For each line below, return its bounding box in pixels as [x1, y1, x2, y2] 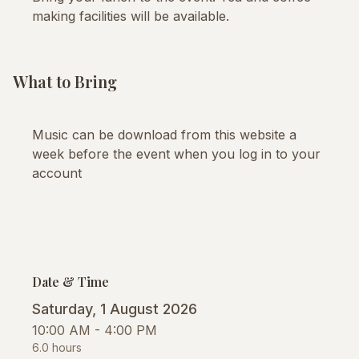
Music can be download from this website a [32, 127, 296, 143]
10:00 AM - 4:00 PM [32, 322, 157, 338]
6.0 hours [32, 341, 82, 354]
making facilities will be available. [32, 8, 229, 24]
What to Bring [13, 71, 117, 92]
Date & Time [32, 273, 109, 290]
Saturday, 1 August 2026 [32, 301, 197, 317]
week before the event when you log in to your [32, 146, 321, 162]
